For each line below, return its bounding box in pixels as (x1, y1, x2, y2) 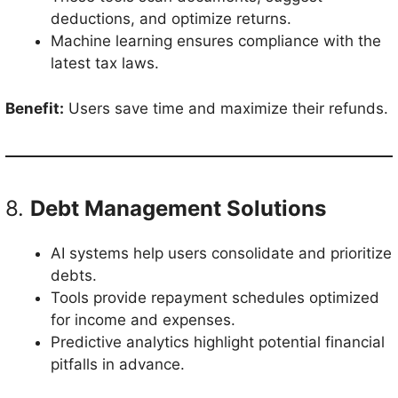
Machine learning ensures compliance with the (51, 32, 381, 50)
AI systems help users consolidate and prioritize (51, 243, 392, 262)
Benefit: (5, 99, 64, 117)
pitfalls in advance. (51, 354, 185, 373)
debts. (51, 266, 97, 284)
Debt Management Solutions (30, 195, 326, 221)
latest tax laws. (51, 54, 159, 72)
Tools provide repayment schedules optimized (51, 288, 379, 306)
